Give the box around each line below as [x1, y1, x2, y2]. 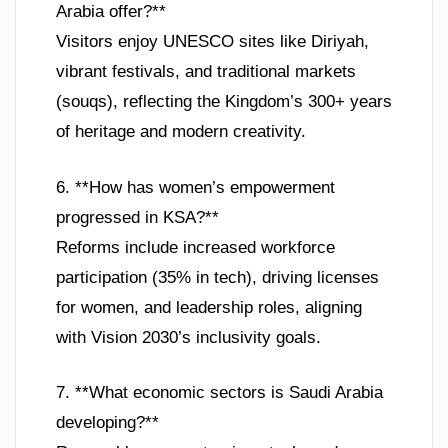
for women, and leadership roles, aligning [56, 297, 362, 317]
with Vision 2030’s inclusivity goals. [56, 327, 321, 347]
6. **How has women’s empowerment [56, 177, 335, 197]
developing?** [56, 413, 159, 433]
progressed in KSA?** [56, 207, 219, 227]
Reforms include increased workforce [56, 237, 335, 257]
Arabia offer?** [56, 2, 166, 22]
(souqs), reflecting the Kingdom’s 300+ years [56, 92, 392, 112]
